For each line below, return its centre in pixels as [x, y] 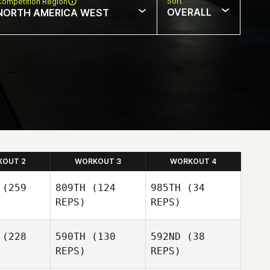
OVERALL [189, 12]
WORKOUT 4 [193, 161]
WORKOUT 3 [98, 161]
